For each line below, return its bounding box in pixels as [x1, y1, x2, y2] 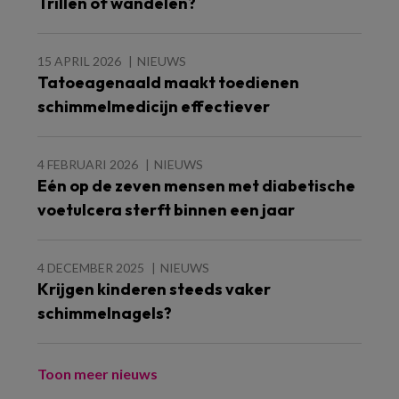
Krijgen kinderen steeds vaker [37, 279, 271, 299]
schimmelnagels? [37, 303, 172, 323]
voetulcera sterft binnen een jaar [37, 199, 295, 220]
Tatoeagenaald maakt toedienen [37, 72, 299, 93]
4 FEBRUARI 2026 [37, 157, 138, 172]
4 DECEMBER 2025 [37, 260, 144, 275]
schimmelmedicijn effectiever [37, 96, 270, 117]
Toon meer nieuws [37, 365, 158, 382]
